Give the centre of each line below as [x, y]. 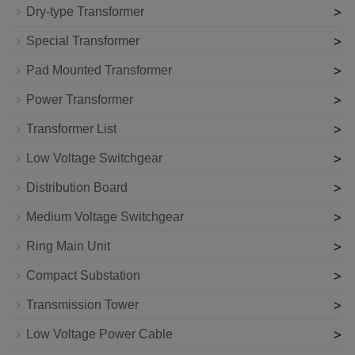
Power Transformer [80, 99]
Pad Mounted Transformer [99, 70]
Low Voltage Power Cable [99, 334]
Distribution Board [77, 187]
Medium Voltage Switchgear [105, 216]
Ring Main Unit [68, 246]
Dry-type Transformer [85, 11]
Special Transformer [83, 40]
